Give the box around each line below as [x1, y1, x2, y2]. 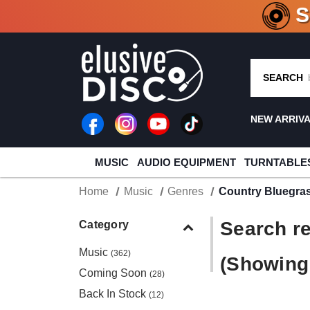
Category [79, 219, 129, 230]
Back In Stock [79, 287, 149, 300]
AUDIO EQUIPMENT [136, 156, 236, 168]
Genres [167, 185, 204, 197]
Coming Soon [79, 266, 149, 279]
